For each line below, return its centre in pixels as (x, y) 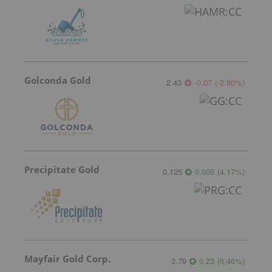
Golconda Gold (58, 80)
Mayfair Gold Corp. (67, 258)
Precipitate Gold (62, 169)
